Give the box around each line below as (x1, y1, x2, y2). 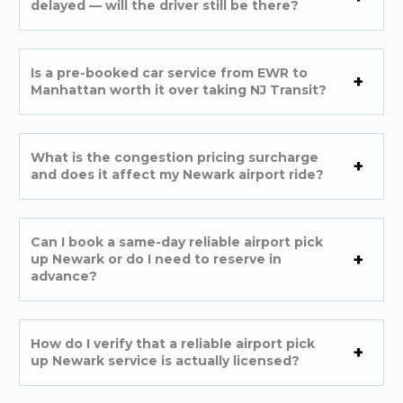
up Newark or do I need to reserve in (31, 251, 282, 268)
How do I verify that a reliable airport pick (31, 336, 316, 353)
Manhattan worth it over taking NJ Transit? (31, 82, 327, 99)
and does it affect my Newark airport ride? (31, 166, 325, 184)
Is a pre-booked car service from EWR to (31, 65, 309, 82)
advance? (31, 268, 98, 285)
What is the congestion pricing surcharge (31, 149, 319, 166)
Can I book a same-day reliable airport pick (31, 234, 324, 251)
